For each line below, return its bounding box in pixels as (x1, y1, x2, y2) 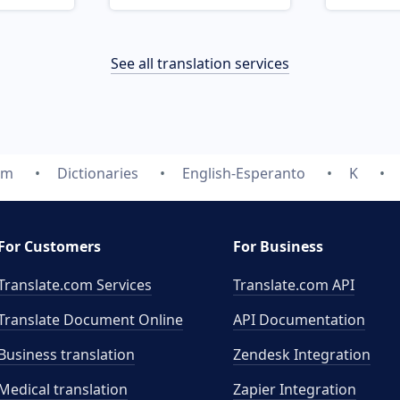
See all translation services (111, 54, 289, 73)
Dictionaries (56, 163, 138, 183)
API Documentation (233, 310, 365, 329)
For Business (233, 237, 323, 256)
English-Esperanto (181, 163, 305, 183)
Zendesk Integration (233, 345, 371, 364)
